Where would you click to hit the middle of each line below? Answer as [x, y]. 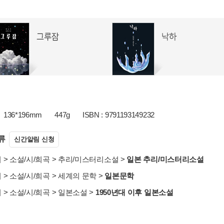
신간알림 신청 [34, 139]
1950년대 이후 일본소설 [134, 192]
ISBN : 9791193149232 [118, 115]
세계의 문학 [77, 176]
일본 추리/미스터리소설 [165, 159]
